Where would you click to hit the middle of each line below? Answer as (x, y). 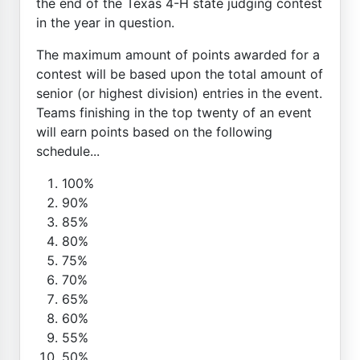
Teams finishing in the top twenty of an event (174, 112)
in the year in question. (105, 22)
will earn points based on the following (154, 131)
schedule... (68, 151)
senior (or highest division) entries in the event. (179, 93)
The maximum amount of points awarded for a (178, 54)
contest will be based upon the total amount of (180, 74)
